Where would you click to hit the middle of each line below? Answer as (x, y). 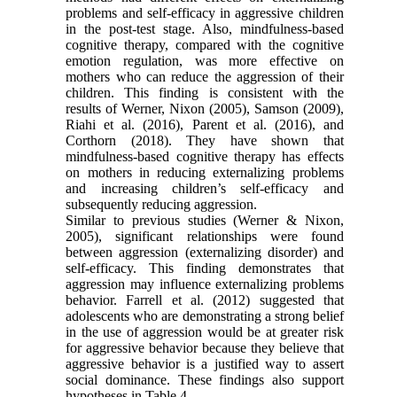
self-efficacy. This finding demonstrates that (205, 268)
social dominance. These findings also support (205, 379)
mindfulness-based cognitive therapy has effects (205, 156)
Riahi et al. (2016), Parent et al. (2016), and (205, 124)
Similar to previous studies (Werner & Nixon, (205, 220)
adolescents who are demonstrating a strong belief (205, 315)
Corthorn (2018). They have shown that (205, 140)
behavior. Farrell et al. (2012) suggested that (205, 300)
